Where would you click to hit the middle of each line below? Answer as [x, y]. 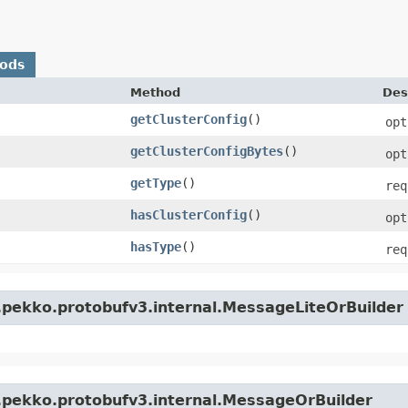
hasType [156, 246]
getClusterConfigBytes [207, 151]
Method [155, 92]
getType [156, 183]
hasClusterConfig [189, 214]
